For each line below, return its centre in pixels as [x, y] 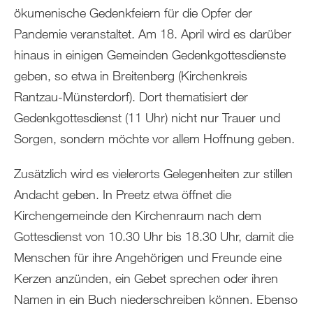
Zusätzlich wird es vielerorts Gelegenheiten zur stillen [153, 174]
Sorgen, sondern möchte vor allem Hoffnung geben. [154, 139]
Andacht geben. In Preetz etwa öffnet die [123, 195]
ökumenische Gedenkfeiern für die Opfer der [133, 13]
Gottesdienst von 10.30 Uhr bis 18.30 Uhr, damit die [154, 236]
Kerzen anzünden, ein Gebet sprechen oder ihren [146, 278]
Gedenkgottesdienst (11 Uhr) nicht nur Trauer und [147, 118]
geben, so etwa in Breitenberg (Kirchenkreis [131, 76]
